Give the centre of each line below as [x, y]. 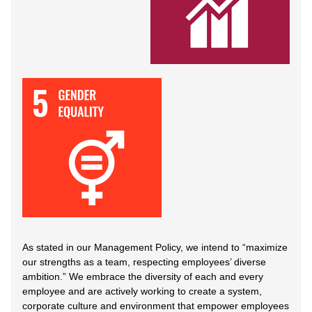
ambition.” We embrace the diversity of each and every [143, 276]
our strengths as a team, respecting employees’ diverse [144, 262]
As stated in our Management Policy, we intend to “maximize [155, 247]
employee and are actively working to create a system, [142, 291]
